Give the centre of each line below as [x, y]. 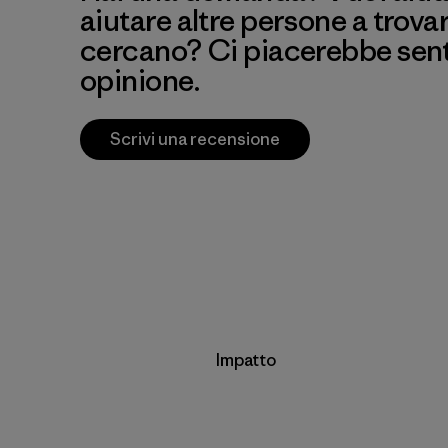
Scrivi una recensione [195, 139]
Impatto [246, 360]
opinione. [140, 80]
